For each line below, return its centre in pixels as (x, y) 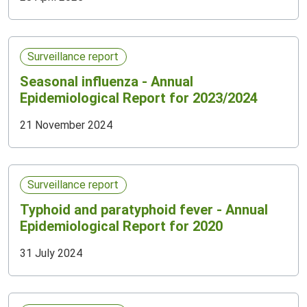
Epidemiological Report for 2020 (121, 226)
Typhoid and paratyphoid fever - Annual (144, 210)
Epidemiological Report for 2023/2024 (139, 98)
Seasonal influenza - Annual (107, 82)
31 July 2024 (51, 254)
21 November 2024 (66, 125)
